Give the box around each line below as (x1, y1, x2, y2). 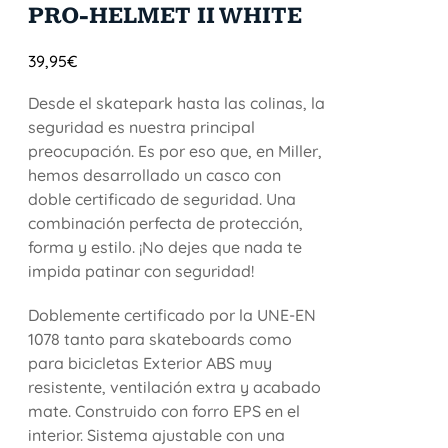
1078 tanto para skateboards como (28, 329, 293, 349)
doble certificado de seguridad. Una (28, 189, 297, 209)
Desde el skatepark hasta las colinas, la (28, 93, 326, 113)
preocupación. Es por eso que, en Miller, (28, 141, 323, 161)
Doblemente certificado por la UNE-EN (28, 305, 317, 325)
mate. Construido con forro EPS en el (28, 401, 301, 421)
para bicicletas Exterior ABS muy (28, 353, 273, 373)
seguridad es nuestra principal (28, 117, 256, 137)
